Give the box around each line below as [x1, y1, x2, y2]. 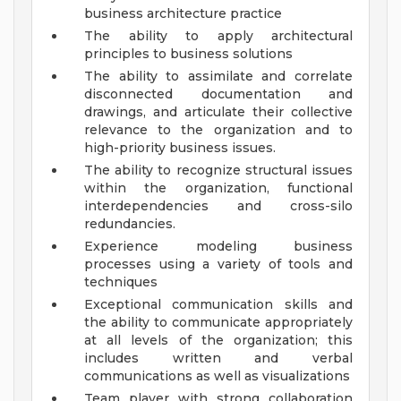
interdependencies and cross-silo [84, 198, 353, 215]
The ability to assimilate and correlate [84, 68, 353, 85]
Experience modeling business [84, 238, 353, 255]
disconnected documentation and [84, 86, 353, 103]
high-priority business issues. [84, 140, 276, 157]
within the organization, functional [84, 180, 353, 197]
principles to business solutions [84, 46, 293, 63]
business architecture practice [84, 5, 282, 22]
